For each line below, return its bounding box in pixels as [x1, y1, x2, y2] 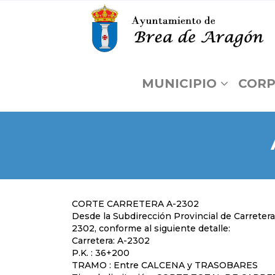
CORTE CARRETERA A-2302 [72, 198, 199, 209]
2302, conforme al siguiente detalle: [72, 223, 230, 234]
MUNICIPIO [142, 76, 217, 91]
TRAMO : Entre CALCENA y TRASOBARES [72, 260, 258, 271]
